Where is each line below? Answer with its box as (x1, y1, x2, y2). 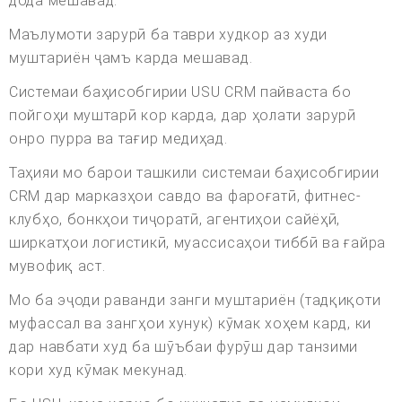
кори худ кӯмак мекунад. (9, 362, 188, 380)
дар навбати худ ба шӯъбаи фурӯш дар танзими (9, 338, 359, 356)
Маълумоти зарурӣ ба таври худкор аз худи (9, 26, 328, 44)
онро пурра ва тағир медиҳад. (9, 130, 228, 148)
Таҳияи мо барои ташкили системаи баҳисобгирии (9, 164, 380, 182)
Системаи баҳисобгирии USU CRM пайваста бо (9, 83, 352, 101)
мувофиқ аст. (9, 258, 106, 275)
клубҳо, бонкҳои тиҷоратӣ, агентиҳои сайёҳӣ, (9, 211, 341, 229)
